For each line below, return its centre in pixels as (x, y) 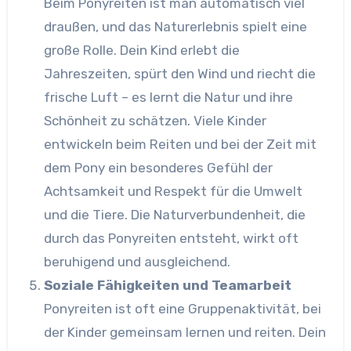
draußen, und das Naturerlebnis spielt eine (175, 26)
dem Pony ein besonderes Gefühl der (158, 167)
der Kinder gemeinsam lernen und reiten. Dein (185, 332)
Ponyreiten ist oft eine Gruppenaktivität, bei (182, 308)
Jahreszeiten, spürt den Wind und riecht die (179, 73)
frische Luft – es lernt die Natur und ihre (168, 97)
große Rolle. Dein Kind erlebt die (141, 50)
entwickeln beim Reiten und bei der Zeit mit (180, 144)
